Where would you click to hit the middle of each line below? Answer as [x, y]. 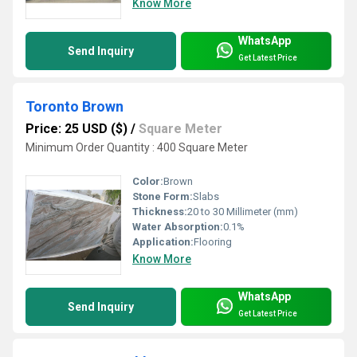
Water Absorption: [178, 227]
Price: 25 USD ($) [76, 129]
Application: [163, 242]
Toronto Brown [75, 107]
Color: [148, 182]
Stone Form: [163, 197]
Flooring [213, 242]
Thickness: [160, 212]
